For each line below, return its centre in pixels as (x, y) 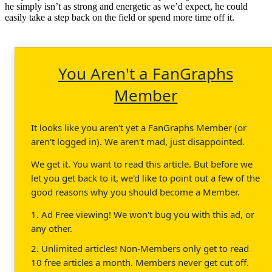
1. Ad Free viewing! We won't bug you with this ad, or (143, 214)
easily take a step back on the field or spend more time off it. (120, 17)
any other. (52, 228)
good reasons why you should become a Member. (135, 192)
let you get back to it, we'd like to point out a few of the (145, 178)
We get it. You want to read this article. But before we (142, 164)
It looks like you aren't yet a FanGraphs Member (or (139, 127)
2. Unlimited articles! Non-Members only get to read (140, 248)
